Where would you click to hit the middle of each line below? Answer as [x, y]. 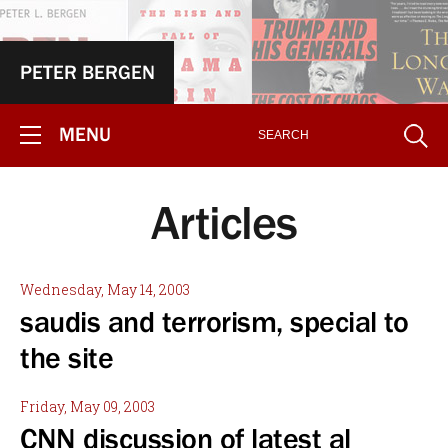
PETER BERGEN [87, 72]
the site [66, 358]
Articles [224, 222]
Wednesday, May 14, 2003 [105, 289]
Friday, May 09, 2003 [87, 406]
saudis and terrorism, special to [214, 322]
